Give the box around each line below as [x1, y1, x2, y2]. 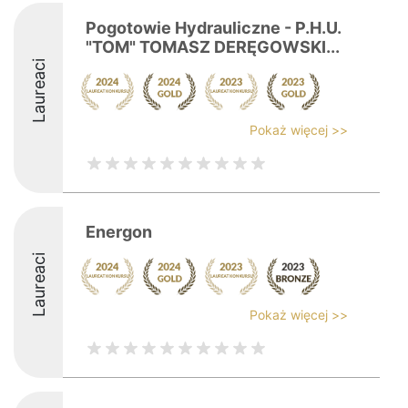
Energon [86, 222, 152, 241]
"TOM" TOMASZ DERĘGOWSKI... [86, 37, 340, 56]
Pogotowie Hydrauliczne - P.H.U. [86, 18, 341, 37]
